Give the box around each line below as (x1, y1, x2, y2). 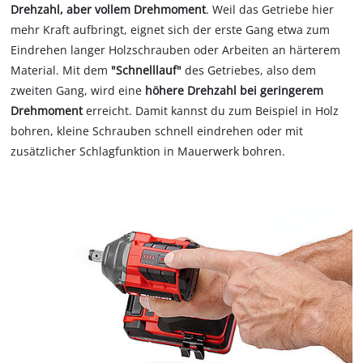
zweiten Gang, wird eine (11, 82, 146, 98)
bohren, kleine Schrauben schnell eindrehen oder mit (11, 122, 304, 139)
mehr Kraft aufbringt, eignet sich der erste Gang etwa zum (11, 21, 331, 37)
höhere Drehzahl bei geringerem (145, 82, 324, 98)
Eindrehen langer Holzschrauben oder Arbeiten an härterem (11, 41, 341, 58)
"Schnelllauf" (111, 62, 182, 78)
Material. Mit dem (11, 62, 112, 78)
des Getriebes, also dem (181, 62, 317, 78)
